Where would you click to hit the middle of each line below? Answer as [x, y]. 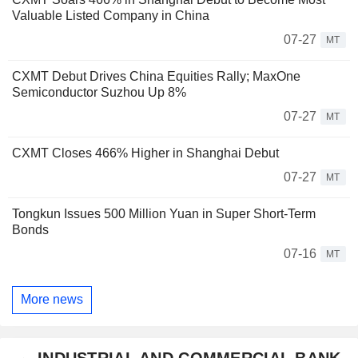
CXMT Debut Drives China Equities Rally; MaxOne [156, 76]
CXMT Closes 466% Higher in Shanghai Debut [145, 153]
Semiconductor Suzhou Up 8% [99, 92]
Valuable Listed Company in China [111, 15]
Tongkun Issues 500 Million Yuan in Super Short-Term [164, 213]
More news [52, 300]
